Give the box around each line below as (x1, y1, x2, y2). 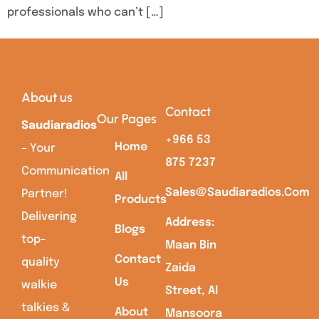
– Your (21, 142, 56, 155)
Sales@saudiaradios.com (164, 187, 310, 199)
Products (115, 194, 167, 206)
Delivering (21, 211, 77, 224)
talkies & (21, 302, 70, 315)
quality (21, 256, 60, 269)
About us (21, 90, 73, 106)
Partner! (21, 188, 68, 201)
